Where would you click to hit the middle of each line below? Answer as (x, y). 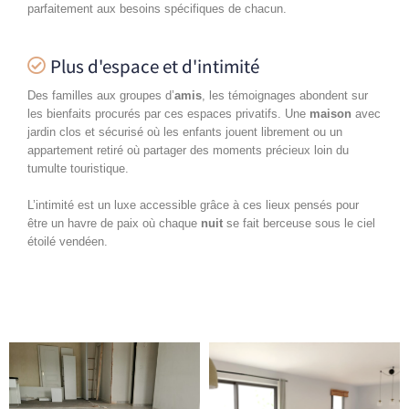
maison (330, 113)
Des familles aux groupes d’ (101, 95)
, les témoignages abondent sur (285, 95)
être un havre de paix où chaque (114, 223)
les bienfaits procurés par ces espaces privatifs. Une (168, 113)
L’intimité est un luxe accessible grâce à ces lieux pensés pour (193, 204)
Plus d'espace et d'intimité (155, 66)
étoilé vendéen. (68, 241)
